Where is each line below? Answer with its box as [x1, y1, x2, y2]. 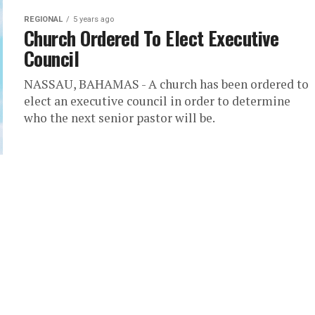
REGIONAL [24, 15, 63, 24]
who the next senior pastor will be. [24, 110, 215, 126]
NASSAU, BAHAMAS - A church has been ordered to [24, 76, 309, 92]
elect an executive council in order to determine [24, 93, 290, 109]
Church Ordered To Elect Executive [24, 24, 279, 52]
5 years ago [73, 15, 114, 24]
